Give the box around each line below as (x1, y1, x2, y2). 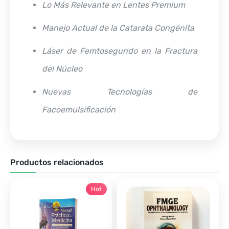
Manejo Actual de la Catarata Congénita (42, 22, 194, 33)
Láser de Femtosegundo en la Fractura (42, 45, 197, 56)
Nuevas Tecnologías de (42, 86, 197, 97)
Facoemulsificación (42, 104, 116, 114)
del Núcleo (42, 63, 82, 74)
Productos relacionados (10, 157, 104, 167)
